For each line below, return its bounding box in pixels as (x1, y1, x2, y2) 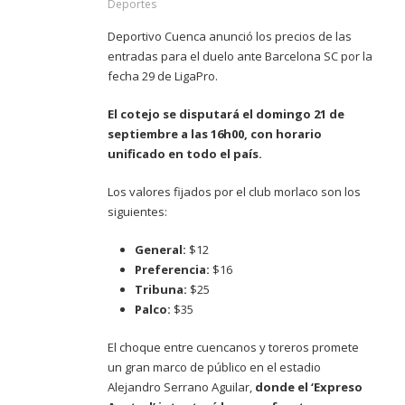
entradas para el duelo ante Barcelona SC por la (108, 48, 372, 64)
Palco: (135, 301, 171, 317)
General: (135, 241, 186, 258)
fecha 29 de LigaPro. (108, 68, 218, 84)
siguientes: (108, 203, 167, 220)
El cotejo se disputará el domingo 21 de (108, 106, 344, 122)
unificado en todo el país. (108, 146, 262, 162)
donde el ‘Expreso (255, 379, 363, 395)
